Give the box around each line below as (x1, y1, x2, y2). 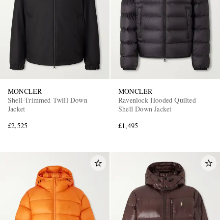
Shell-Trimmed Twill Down (8, 95, 88, 105)
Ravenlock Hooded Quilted (118, 95, 196, 105)
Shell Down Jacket (118, 104, 172, 113)
